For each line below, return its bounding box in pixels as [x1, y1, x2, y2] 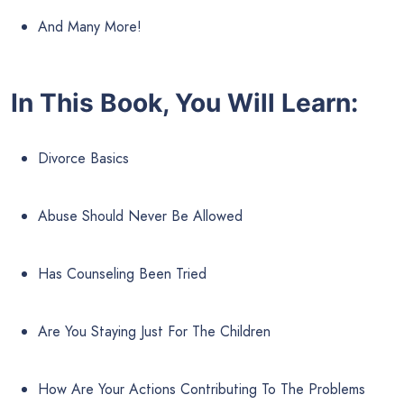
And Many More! [38, 15, 142, 37]
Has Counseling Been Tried [38, 263, 207, 285]
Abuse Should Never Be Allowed [38, 206, 243, 227]
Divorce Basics [38, 148, 129, 170]
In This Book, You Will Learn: [11, 87, 358, 119]
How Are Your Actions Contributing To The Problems [38, 379, 365, 400]
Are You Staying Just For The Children [38, 321, 271, 343]
